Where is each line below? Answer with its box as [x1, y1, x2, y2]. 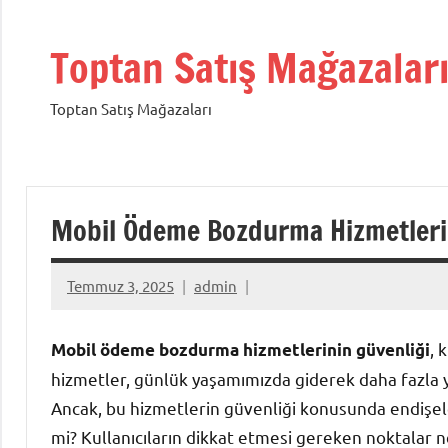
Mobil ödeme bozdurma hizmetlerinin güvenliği [51, 339, 430, 361]
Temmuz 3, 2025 [67, 275, 174, 295]
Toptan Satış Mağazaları [50, 99, 212, 118]
